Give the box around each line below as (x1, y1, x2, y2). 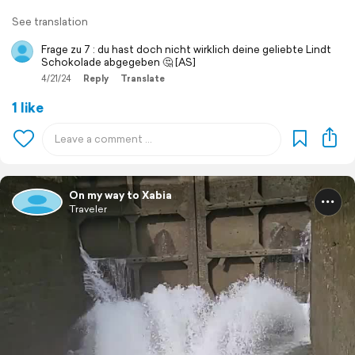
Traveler (69, 201, 107, 216)
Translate (120, 71, 165, 85)
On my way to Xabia (69, 187, 172, 203)
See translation (12, 13, 88, 29)
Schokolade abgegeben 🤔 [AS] (41, 54, 196, 70)
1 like (12, 97, 44, 117)
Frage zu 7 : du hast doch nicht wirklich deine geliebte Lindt (41, 41, 331, 57)
